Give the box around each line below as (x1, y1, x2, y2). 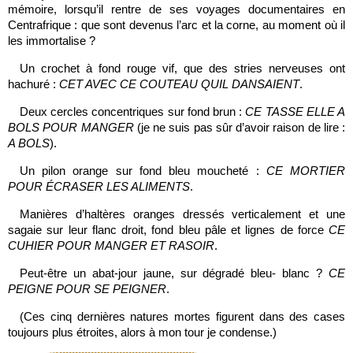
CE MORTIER (266, 164, 346, 177)
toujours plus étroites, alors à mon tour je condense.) (8, 325, 277, 339)
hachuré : (8, 77, 59, 91)
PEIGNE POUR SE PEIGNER (8, 282, 166, 295)
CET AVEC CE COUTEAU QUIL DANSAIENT (59, 77, 299, 91)
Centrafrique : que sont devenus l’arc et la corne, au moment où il (8, 18, 345, 32)
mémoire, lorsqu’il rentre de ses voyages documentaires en (8, 2, 345, 16)
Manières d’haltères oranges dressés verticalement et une (20, 207, 345, 221)
